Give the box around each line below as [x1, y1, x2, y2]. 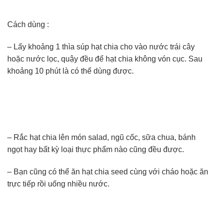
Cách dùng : [7, 20, 49, 29]
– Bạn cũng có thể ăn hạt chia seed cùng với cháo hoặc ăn [7, 167, 208, 176]
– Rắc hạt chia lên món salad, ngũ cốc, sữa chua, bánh [7, 133, 196, 142]
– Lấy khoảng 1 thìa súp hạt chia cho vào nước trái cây [7, 42, 195, 51]
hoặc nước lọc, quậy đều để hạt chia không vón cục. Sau [7, 54, 202, 63]
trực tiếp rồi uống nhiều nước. [7, 179, 109, 188]
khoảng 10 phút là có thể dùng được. [7, 66, 134, 75]
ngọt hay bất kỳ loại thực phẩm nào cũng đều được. [7, 145, 184, 154]
